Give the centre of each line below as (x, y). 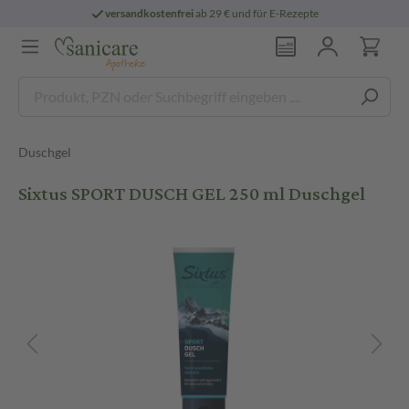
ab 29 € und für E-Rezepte (257, 13)
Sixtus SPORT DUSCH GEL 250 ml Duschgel (192, 194)
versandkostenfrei (150, 13)
